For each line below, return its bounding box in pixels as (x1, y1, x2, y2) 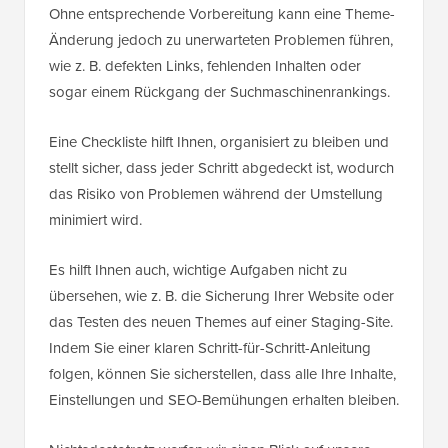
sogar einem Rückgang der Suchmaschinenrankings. (49, 81, 390, 104)
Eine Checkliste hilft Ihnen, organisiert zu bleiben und (49, 131, 389, 154)
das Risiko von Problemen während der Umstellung (49, 183, 383, 206)
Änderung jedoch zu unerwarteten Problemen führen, (49, 29, 393, 52)
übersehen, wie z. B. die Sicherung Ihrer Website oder (49, 285, 394, 308)
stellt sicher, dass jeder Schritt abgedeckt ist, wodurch (49, 157, 394, 180)
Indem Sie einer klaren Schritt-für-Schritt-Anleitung (49, 337, 371, 360)
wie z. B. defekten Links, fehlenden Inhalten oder (49, 55, 361, 78)
